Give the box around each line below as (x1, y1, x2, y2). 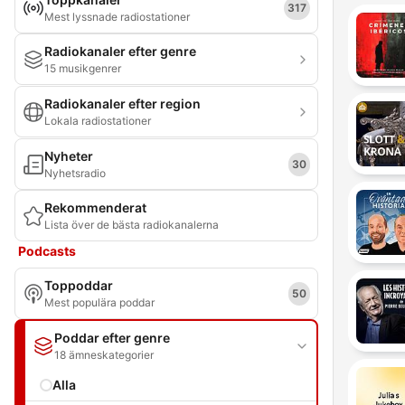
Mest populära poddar (44, 296, 155, 309)
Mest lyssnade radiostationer (44, 10, 190, 24)
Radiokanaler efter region (44, 96, 201, 111)
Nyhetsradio (44, 166, 106, 180)
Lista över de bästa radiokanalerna (44, 218, 219, 231)
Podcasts (18, 243, 76, 259)
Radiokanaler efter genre (44, 43, 196, 59)
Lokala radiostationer (44, 114, 151, 127)
